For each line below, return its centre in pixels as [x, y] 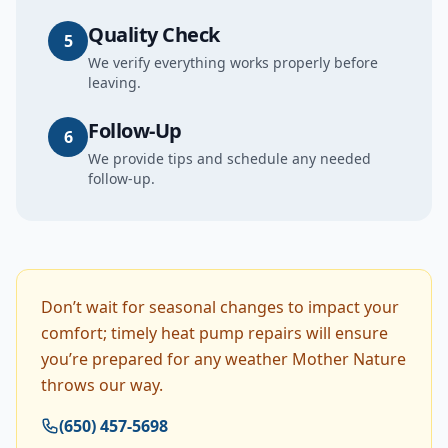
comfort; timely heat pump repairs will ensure [214, 333]
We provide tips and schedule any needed [229, 158]
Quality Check [154, 34]
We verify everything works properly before [233, 62]
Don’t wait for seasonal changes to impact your [220, 307]
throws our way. [102, 385]
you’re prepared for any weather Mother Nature [223, 359]
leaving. [114, 82]
